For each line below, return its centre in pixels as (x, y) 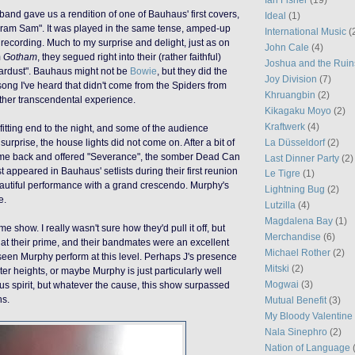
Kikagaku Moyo (298, 110)
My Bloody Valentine (309, 315)
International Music (305, 32)
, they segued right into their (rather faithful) (129, 57)
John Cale (287, 48)
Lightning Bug (295, 189)
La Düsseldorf (295, 142)
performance (55, 185)
